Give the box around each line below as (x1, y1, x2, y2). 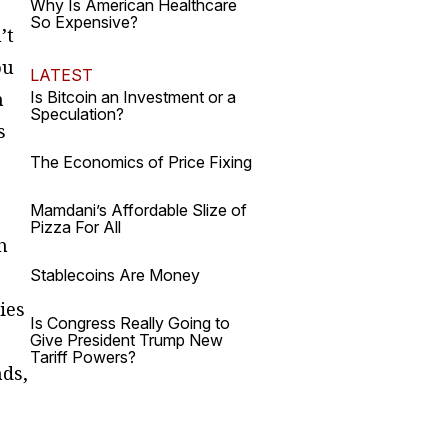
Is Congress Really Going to (30, 313, 230, 333)
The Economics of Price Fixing (30, 152, 252, 172)
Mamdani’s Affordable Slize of (30, 200, 247, 220)
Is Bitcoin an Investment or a (30, 87, 236, 107)
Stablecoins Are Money (30, 265, 200, 285)
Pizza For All (30, 217, 121, 237)
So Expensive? (30, 12, 138, 32)
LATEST (30, 65, 93, 85)
